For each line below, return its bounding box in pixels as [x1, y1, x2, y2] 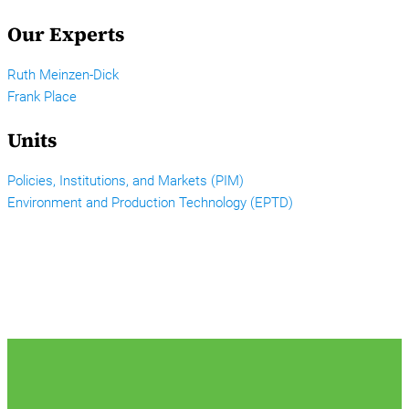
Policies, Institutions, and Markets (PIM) [7, 173, 244, 190]
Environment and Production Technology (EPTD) [7, 194, 293, 212]
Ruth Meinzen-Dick [7, 67, 119, 84]
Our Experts [7, 20, 124, 47]
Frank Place [7, 89, 77, 106]
